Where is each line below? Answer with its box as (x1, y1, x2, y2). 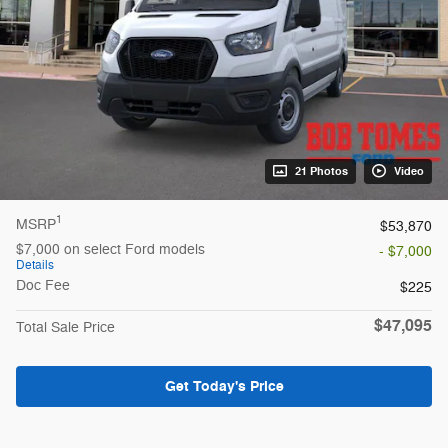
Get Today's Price (164, 376, 284, 396)
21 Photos (295, 164, 348, 178)
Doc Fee (16, 276, 70, 294)
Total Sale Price (16, 318, 115, 336)
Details (16, 256, 54, 273)
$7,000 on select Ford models (16, 240, 205, 258)
